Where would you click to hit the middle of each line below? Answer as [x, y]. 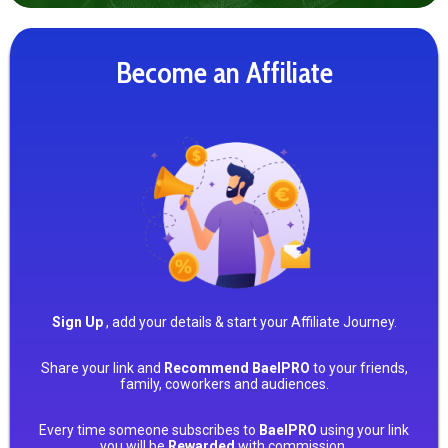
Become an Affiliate [224, 73]
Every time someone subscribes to [149, 430]
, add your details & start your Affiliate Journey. [249, 322]
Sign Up [77, 322]
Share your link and [102, 368]
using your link [363, 430]
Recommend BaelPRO [238, 368]
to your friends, [360, 368]
